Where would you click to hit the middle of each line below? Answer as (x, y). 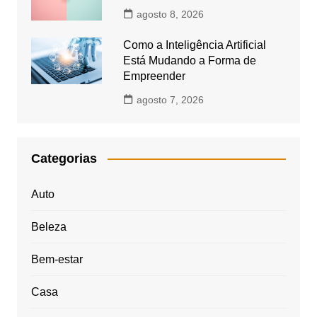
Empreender (154, 76)
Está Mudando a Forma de (189, 60)
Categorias (64, 158)
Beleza (48, 226)
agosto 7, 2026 (170, 99)
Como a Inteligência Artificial (194, 45)
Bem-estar (57, 259)
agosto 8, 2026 (170, 14)
